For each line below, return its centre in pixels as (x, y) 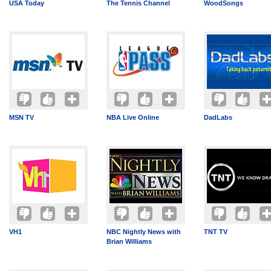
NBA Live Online (133, 117)
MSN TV (21, 117)
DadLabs (218, 117)
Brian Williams (129, 241)
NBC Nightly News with (144, 232)
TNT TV (216, 232)
